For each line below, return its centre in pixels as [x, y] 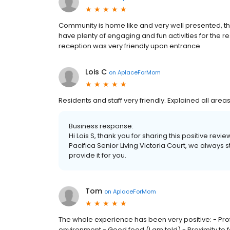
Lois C [96, 72]
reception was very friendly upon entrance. [130, 46]
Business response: [101, 126]
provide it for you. [98, 155]
